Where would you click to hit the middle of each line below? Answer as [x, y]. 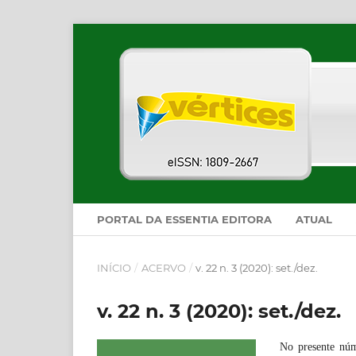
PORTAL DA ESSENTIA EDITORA [184, 219]
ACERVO [163, 267]
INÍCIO [114, 267]
